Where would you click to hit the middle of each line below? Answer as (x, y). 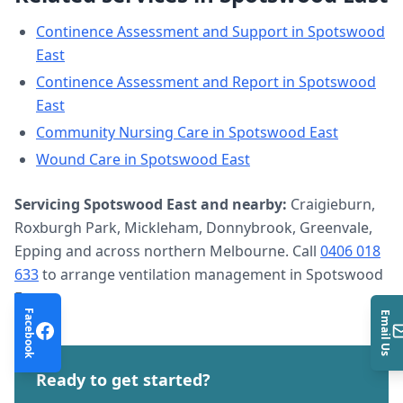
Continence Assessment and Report (157, 82)
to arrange (81, 274)
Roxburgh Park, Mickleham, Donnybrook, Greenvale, (193, 228)
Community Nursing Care (122, 132)
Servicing (49, 204)
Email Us (385, 332)
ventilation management (202, 274)
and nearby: (242, 204)
